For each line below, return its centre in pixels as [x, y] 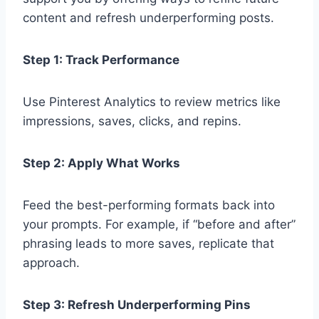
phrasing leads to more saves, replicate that [148, 244]
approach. [51, 263]
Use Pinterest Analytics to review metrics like [152, 102]
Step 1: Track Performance [101, 60]
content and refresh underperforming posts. [148, 18]
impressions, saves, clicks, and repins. [132, 121]
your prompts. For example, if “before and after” [159, 225]
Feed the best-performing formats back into [149, 205]
